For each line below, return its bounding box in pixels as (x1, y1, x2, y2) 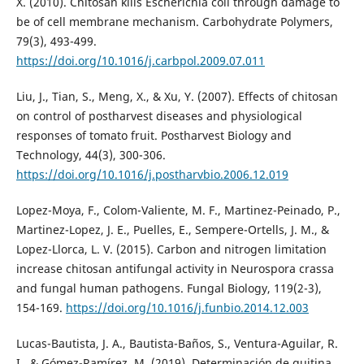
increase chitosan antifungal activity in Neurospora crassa (15, 261, 334, 277)
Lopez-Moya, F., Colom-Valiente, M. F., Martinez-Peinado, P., (15, 202, 340, 219)
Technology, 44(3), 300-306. (15, 147, 166, 163)
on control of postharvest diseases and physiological (15, 108, 302, 124)
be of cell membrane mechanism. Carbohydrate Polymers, (15, 14, 333, 30)
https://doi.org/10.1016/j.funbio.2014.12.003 (65, 300, 309, 316)
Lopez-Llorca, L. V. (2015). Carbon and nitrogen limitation (15, 241, 327, 258)
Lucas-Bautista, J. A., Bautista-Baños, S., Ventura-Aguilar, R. (15, 336, 338, 352)
